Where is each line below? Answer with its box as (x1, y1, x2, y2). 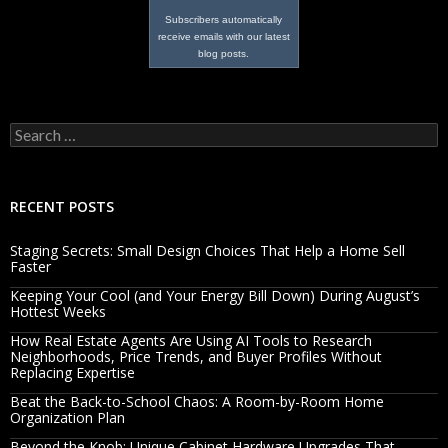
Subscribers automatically (165, 13, 283, 25)
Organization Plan (10, 407, 125, 427)
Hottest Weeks (10, 301, 106, 321)
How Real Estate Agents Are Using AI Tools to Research (10, 330, 372, 350)
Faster (10, 256, 51, 276)
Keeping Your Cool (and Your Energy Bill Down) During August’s (10, 285, 420, 305)
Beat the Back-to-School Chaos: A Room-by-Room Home (10, 391, 384, 411)
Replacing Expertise (10, 362, 135, 382)
